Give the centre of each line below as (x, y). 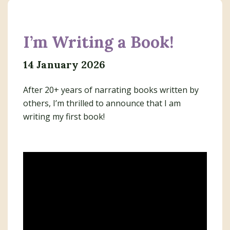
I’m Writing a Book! (98, 42)
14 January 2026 (64, 64)
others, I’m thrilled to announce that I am (102, 103)
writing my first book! (64, 117)
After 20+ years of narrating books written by (111, 90)
